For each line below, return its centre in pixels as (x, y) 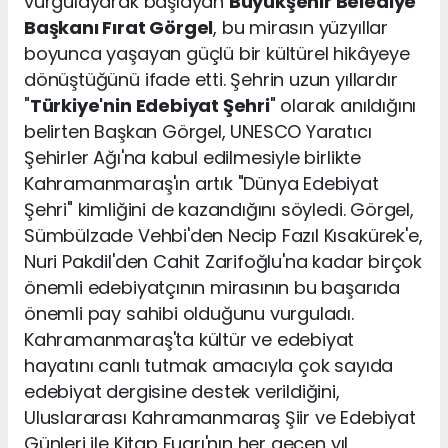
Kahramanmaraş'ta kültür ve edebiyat (189, 340)
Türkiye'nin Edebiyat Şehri (149, 106)
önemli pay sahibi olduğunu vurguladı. (189, 314)
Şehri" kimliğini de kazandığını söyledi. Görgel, (219, 210)
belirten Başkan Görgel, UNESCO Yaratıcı (198, 132)
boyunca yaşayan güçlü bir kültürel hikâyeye (217, 54)
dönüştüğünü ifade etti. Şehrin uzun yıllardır (211, 80)
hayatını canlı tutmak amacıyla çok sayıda (209, 366)
